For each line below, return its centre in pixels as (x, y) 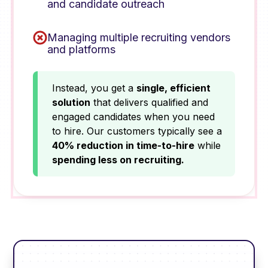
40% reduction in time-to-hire (124, 145)
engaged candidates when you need (134, 116)
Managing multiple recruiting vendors (139, 37)
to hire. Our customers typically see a (137, 131)
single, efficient (174, 88)
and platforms (82, 49)
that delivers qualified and (150, 102)
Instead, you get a (95, 88)
